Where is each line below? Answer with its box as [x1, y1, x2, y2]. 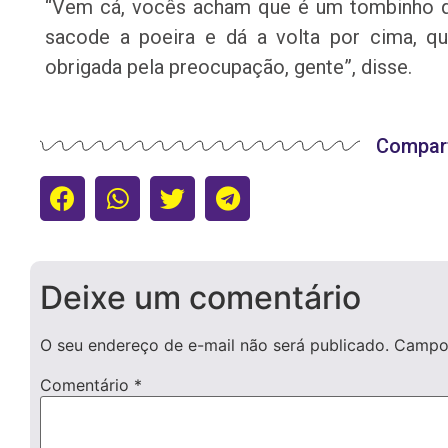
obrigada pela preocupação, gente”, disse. [45, 54, 412, 79]
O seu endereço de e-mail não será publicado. [40, 335, 389, 356]
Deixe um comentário [40, 278, 361, 318]
